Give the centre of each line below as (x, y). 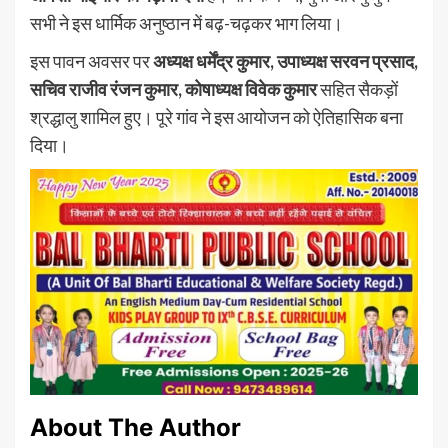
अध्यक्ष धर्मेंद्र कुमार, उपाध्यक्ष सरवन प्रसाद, (285, 60)
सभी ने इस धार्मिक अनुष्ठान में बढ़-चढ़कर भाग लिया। (186, 22)
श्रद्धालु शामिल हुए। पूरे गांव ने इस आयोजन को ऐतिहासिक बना (216, 116)
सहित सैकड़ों (357, 88)
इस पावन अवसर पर (91, 60)
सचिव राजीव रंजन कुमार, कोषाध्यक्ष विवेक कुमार (173, 88)
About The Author (135, 428)
